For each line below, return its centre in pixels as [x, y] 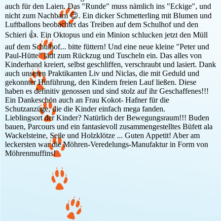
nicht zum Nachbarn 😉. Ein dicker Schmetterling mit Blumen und [108, 16]
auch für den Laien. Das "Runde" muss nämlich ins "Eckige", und [108, 6]
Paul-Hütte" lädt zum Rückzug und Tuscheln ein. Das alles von [103, 56]
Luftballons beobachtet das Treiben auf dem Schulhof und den [102, 25]
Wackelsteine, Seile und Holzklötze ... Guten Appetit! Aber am [102, 136]
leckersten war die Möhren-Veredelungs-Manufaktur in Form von [107, 145]
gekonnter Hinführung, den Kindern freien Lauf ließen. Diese [101, 82]
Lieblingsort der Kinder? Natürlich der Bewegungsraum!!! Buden [107, 118]
